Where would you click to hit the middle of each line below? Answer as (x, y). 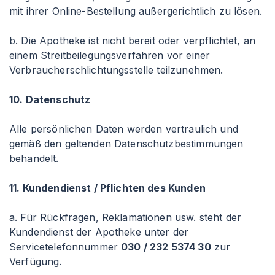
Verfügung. (36, 261)
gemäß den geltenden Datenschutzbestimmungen (126, 144)
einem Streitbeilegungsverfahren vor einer (110, 55)
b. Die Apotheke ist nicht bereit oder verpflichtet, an (133, 41)
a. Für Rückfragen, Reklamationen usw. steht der (126, 217)
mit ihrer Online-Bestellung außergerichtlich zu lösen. (136, 11)
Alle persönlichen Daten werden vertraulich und (124, 129)
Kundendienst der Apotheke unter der (99, 232)
